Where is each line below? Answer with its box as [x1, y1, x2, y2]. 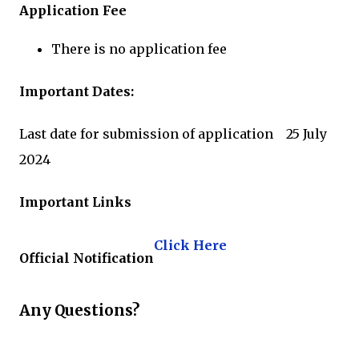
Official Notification [19, 249, 154, 266]
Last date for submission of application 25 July [19, 126, 327, 143]
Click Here [154, 236, 227, 253]
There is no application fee [51, 40, 227, 57]
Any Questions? [19, 301, 139, 321]
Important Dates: [19, 83, 134, 99]
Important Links [19, 194, 131, 211]
